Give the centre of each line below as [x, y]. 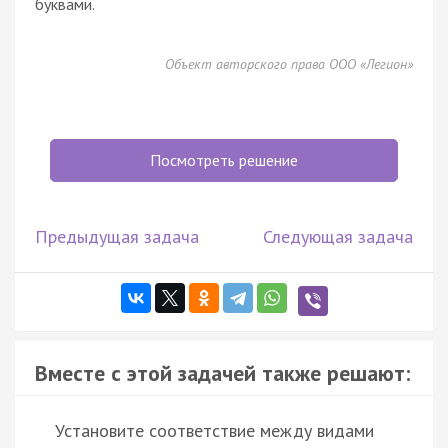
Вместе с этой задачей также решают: [222, 372]
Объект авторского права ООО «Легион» [289, 63]
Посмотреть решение [224, 159]
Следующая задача [338, 236]
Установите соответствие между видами [214, 430]
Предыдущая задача [117, 236]
